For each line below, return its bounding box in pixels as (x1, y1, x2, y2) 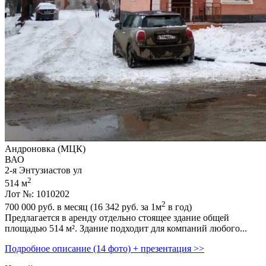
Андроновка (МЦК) (5, 143, 85, 154)
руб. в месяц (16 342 (36, 202, 122, 213)
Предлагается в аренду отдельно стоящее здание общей (5, 213, 229, 223)
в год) (166, 202, 192, 213)
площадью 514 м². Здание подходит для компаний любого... (5, 223, 247, 234)
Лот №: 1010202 (5, 189, 69, 199)
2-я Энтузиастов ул (5, 164, 82, 175)
